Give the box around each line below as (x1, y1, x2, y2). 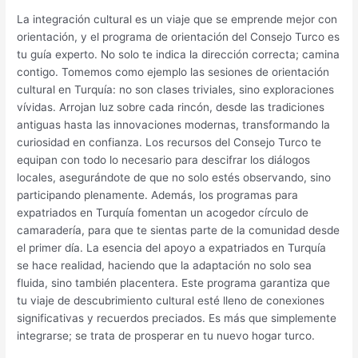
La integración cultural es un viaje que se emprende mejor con (17, 12, 338, 26)
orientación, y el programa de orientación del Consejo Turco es (17, 30, 340, 43)
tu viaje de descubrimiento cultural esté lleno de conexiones (17, 293, 325, 307)
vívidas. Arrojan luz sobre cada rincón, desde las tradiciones (17, 100, 325, 113)
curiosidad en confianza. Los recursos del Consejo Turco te (17, 135, 322, 149)
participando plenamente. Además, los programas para (17, 188, 299, 201)
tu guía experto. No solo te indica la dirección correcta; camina (17, 47, 340, 61)
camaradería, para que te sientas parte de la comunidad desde (17, 223, 340, 237)
